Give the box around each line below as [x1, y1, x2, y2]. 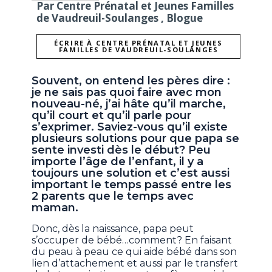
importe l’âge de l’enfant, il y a [32, 155, 204, 169]
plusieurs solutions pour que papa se [32, 132, 240, 146]
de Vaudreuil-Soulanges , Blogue [36, 10, 203, 25]
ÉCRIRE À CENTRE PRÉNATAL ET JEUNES [54, 38, 96, 48]
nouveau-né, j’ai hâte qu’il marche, [32, 97, 226, 111]
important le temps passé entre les [32, 178, 232, 192]
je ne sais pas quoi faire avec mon [32, 86, 222, 100]
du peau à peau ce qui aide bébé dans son [32, 246, 237, 258]
